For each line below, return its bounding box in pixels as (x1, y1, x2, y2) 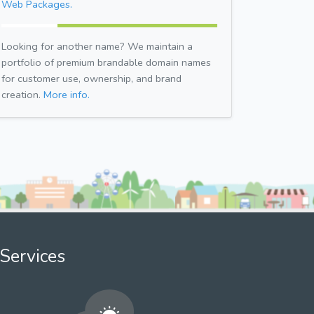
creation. (1, 87, 43, 102)
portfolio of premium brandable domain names (1, 55, 211, 69)
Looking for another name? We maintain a (1, 39, 193, 53)
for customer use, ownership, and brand (1, 71, 182, 86)
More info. (43, 87, 90, 102)
